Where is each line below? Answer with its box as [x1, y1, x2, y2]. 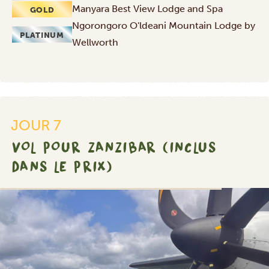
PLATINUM [20, 30, 64, 40]
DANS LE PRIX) [12, 155, 113, 178]
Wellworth [72, 37, 118, 49]
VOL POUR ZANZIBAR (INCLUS [12, 136, 217, 159]
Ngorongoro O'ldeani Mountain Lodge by [72, 20, 255, 32]
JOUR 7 [11, 116, 61, 134]
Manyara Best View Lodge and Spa [72, 3, 223, 15]
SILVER [220, 199, 251, 210]
